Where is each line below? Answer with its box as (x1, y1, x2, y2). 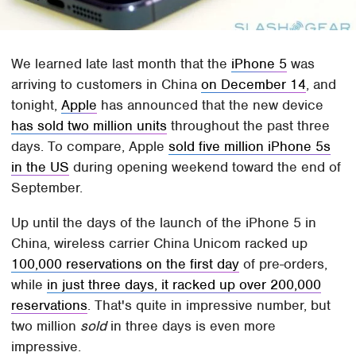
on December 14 (201, 75, 307, 93)
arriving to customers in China (11, 75, 202, 93)
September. (11, 178, 83, 196)
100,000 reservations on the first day (11, 254, 240, 273)
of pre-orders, (239, 254, 328, 273)
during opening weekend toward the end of (69, 157, 342, 176)
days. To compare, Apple (11, 137, 169, 155)
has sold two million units (11, 116, 168, 134)
